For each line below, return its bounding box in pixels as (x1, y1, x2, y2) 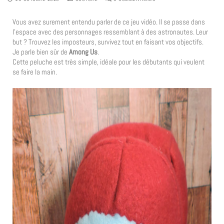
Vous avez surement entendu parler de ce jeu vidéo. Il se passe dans (12, 17, 205, 27)
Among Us (69, 47, 97, 57)
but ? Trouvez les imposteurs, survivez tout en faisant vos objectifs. (12, 37, 203, 47)
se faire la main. (12, 67, 57, 77)
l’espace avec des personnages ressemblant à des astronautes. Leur (12, 27, 208, 37)
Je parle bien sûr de (12, 47, 69, 57)
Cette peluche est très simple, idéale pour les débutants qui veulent (12, 57, 204, 67)
